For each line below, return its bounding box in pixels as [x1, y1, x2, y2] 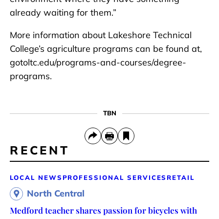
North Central [27, 188, 85, 199]
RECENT [10, 143, 70, 158]
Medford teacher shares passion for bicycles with [10, 205, 197, 216]
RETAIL [167, 174, 195, 182]
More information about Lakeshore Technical [10, 29, 192, 41]
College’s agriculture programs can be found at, [10, 43, 202, 55]
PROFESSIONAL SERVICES [62, 174, 167, 182]
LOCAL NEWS [10, 174, 63, 182]
